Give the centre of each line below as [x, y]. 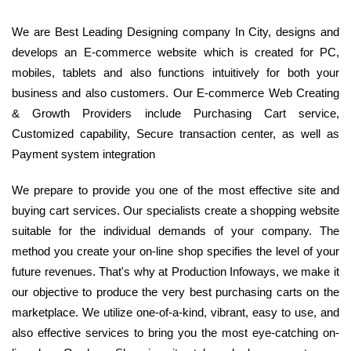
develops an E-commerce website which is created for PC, [175, 52]
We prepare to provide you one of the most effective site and [175, 190]
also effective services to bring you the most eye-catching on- [175, 333]
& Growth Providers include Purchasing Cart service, [175, 114]
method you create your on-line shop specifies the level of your [175, 251]
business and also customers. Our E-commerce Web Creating [175, 93]
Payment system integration [83, 154]
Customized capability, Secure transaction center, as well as [175, 134]
